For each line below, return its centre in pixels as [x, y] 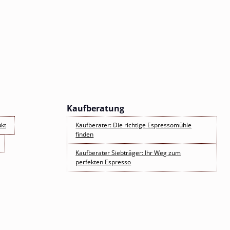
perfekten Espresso [103, 162]
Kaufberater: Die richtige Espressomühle [134, 125]
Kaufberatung [96, 108]
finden [85, 134]
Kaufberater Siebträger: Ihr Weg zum [128, 152]
